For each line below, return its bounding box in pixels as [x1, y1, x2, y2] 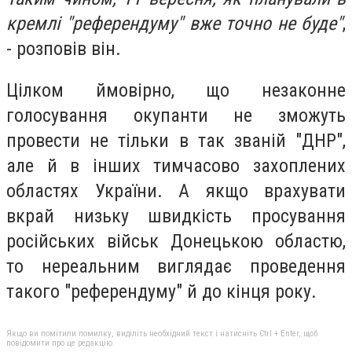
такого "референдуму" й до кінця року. [6, 280, 317, 303]
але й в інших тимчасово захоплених [6, 155, 346, 178]
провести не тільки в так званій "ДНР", [6, 130, 346, 152]
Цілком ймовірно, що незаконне [6, 79, 346, 102]
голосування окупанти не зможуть [6, 104, 346, 127]
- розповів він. [6, 37, 121, 60]
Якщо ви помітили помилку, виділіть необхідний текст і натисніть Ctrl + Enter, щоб [6, 328, 317, 339]
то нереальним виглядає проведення [6, 255, 346, 278]
